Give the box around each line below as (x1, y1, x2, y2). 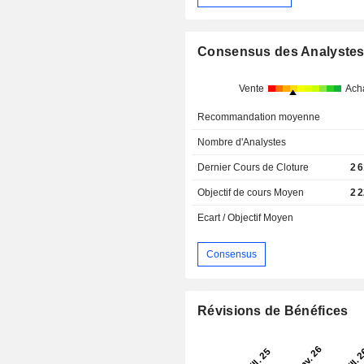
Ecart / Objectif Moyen (197, 212, 294, 224)
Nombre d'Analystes (197, 136, 287, 149)
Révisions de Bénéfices (197, 304, 349, 318)
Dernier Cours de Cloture (197, 162, 310, 174)
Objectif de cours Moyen (197, 187, 305, 199)
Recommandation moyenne (197, 111, 321, 123)
